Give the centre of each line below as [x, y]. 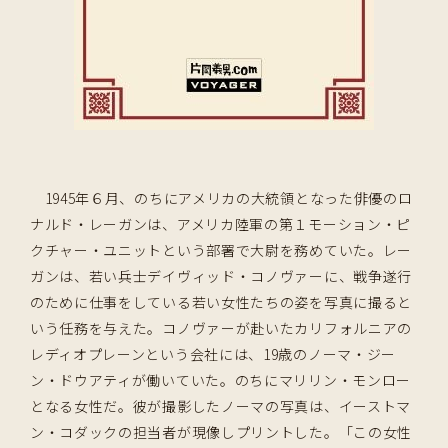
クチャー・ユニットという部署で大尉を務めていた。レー [221, 250]
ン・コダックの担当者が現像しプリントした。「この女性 [221, 432]
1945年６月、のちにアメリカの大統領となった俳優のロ [221, 198]
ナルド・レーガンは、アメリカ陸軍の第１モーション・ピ [220, 224]
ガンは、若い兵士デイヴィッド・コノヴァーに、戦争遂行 [221, 276]
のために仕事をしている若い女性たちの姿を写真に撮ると [221, 302]
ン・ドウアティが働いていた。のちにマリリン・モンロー [220, 380]
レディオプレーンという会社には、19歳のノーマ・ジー [213, 354]
